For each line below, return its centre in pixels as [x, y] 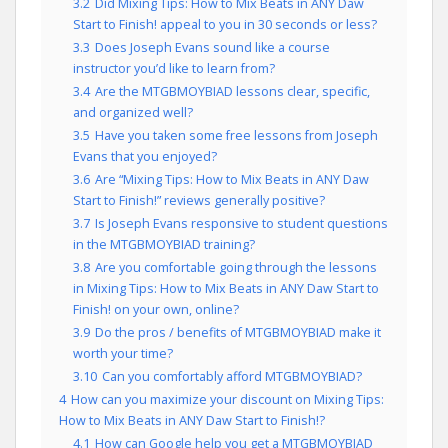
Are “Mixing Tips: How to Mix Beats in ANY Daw [232, 179]
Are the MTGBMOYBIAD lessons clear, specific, [232, 91]
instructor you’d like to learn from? [174, 68]
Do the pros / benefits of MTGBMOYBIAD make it [238, 332]
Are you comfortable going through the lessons [236, 267]
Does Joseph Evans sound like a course [212, 47]
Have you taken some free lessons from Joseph [236, 135]
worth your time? [123, 353]
